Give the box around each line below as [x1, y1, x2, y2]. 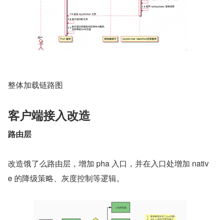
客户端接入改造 [8, 106, 90, 123]
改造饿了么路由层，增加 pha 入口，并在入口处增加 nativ [8, 157, 209, 169]
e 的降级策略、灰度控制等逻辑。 [8, 172, 124, 184]
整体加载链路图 [8, 79, 63, 90]
